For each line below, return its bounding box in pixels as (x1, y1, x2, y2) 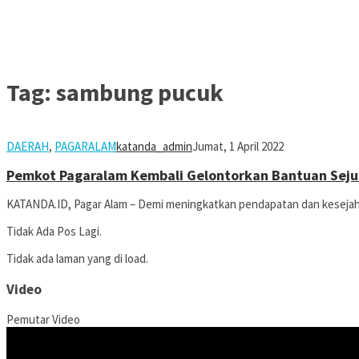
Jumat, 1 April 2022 (192, 139, 284, 155)
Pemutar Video (6, 312, 80, 328)
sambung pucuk (56, 77, 224, 108)
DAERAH (6, 139, 49, 155)
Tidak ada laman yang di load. (6, 251, 148, 267)
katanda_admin (116, 139, 192, 155)
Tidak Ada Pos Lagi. (6, 224, 102, 240)
